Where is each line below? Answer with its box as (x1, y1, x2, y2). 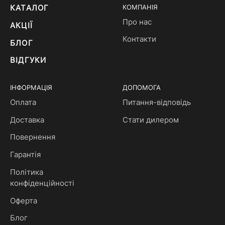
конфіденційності (10, 178, 74, 188)
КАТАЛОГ (10, 4, 49, 13)
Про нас (123, 17, 152, 27)
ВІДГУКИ (10, 56, 47, 65)
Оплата (10, 97, 36, 107)
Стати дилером (123, 115, 179, 125)
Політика (10, 167, 43, 177)
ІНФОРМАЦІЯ (10, 84, 52, 92)
